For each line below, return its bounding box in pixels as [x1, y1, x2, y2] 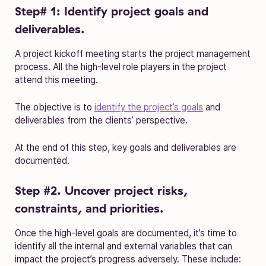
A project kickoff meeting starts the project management [15, 47, 251, 59]
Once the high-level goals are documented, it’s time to [15, 227, 237, 239]
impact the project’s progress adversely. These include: [15, 253, 241, 265]
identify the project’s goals [94, 101, 203, 113]
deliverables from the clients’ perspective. [15, 114, 188, 126]
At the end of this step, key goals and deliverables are [15, 141, 236, 153]
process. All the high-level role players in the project [15, 61, 227, 72]
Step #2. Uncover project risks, [15, 182, 188, 198]
